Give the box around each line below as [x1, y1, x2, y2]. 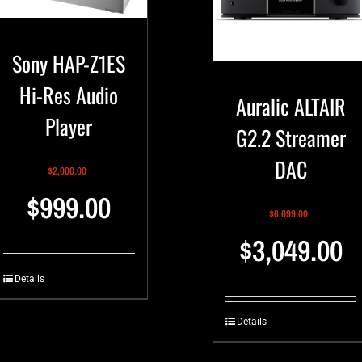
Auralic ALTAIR [235, 90, 346, 122]
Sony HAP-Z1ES [12, 48, 126, 80]
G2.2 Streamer [235, 121, 346, 154]
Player [45, 111, 93, 143]
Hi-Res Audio [19, 79, 119, 112]
